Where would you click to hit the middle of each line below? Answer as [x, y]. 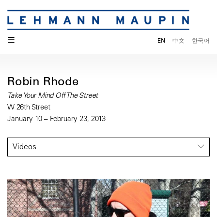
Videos [24, 147]
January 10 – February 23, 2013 [56, 119]
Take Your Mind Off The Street [53, 95]
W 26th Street [29, 107]
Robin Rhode [43, 81]
